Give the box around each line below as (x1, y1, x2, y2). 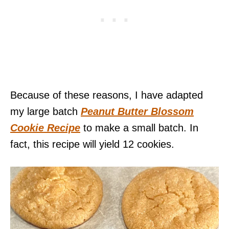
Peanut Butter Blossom (81, 106, 194, 117)
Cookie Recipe (10, 122, 80, 133)
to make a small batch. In (80, 122, 198, 133)
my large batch (10, 106, 81, 117)
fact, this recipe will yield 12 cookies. (10, 139, 174, 150)
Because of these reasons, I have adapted (10, 89, 203, 101)
